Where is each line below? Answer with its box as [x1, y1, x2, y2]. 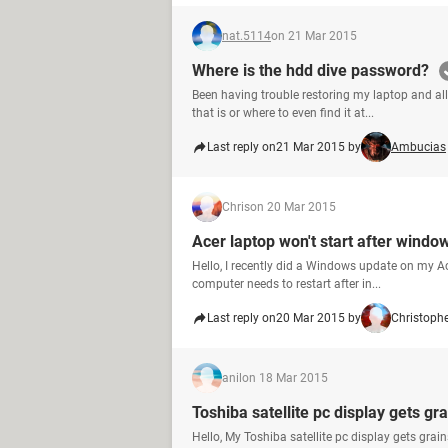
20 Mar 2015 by [276, 311, 361, 325]
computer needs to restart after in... [192, 277, 381, 291]
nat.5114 [222, 29, 271, 43]
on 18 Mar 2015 [242, 371, 328, 385]
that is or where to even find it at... [192, 106, 374, 120]
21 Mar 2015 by [276, 140, 361, 154]
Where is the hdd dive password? [192, 61, 429, 80]
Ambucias [391, 140, 446, 154]
